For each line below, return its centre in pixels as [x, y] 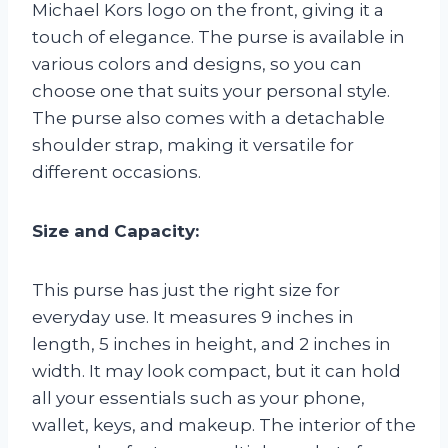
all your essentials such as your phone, [198, 397]
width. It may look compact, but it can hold [216, 370]
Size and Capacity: [115, 230]
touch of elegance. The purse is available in [218, 36]
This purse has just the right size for [186, 289]
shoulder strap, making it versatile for [193, 144]
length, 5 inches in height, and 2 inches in [211, 343]
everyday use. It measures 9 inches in [193, 316]
